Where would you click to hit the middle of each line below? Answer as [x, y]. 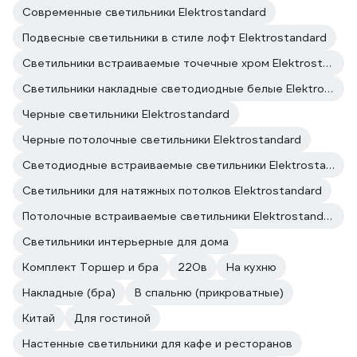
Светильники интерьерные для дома [126, 241]
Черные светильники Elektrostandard [126, 114]
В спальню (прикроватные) [209, 292]
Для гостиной [112, 318]
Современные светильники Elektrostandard [144, 12]
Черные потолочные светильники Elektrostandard [162, 139]
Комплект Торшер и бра [90, 267]
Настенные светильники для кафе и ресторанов [157, 343]
